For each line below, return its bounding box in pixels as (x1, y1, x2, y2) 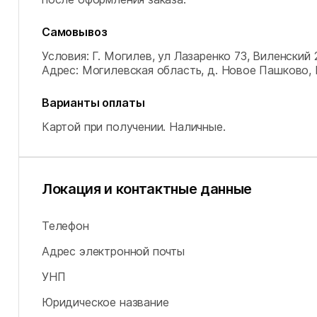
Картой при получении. (42, 120, 166, 134)
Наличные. (169, 120, 226, 134)
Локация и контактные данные (42, 180, 252, 197)
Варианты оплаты (42, 96, 145, 110)
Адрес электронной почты (42, 244, 185, 258)
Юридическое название (42, 295, 169, 309)
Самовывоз (42, 25, 108, 39)
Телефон (42, 219, 89, 233)
